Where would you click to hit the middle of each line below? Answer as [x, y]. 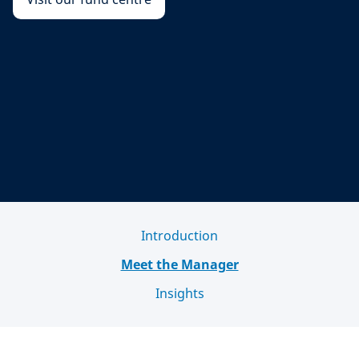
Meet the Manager [179, 264]
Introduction [179, 236]
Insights [179, 293]
